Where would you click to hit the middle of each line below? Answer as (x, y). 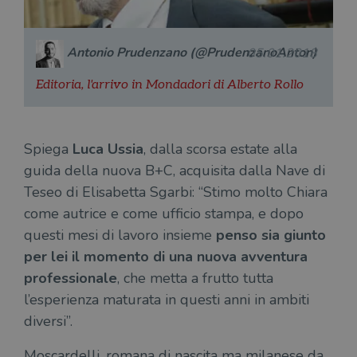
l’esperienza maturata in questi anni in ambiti (167, 299)
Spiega (46, 149)
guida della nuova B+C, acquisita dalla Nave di (175, 170)
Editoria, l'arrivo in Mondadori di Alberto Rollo (170, 84)
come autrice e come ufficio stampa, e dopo (164, 213)
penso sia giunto (271, 235)
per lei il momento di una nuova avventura (166, 256)
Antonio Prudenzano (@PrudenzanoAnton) (192, 53)
